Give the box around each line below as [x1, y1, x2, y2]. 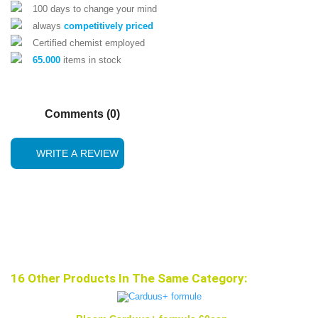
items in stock [60, 54, 121, 65]
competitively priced [64, 20, 153, 31]
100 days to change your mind [33, 3, 157, 14]
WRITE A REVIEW [35, 148, 119, 160]
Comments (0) [42, 107, 120, 120]
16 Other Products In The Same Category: [11, 270, 247, 285]
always [33, 20, 64, 31]
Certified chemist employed [33, 37, 145, 48]
